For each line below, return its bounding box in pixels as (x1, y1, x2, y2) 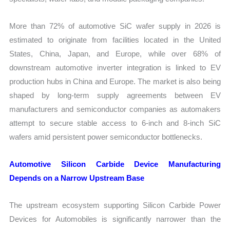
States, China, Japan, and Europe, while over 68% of (9, 49, 221, 58)
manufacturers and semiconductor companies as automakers (9, 104, 221, 113)
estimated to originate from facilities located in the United (9, 35, 221, 44)
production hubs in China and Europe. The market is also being (9, 76, 221, 86)
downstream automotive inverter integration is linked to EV (9, 63, 221, 72)
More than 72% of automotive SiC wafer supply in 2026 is (9, 21, 221, 30)
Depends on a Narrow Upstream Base (9, 174, 145, 183)
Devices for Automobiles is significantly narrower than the (9, 215, 221, 224)
